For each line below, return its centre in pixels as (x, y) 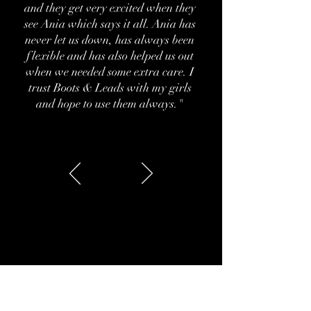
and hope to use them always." (110, 104)
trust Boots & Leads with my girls (110, 88)
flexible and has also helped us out (110, 56)
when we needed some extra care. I (110, 72)
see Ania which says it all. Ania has (110, 24)
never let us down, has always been (110, 40)
